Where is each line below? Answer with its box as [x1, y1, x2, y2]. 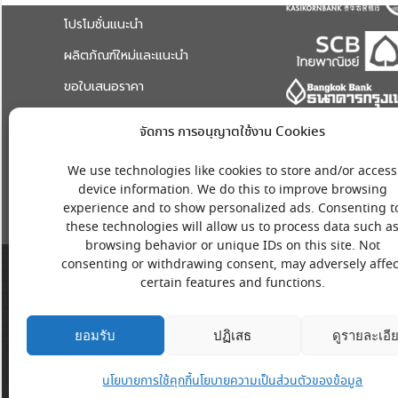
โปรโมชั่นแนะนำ [64, 15, 143, 34]
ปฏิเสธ [213, 327, 252, 343]
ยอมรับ [75, 327, 116, 343]
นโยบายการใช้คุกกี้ [102, 372, 193, 390]
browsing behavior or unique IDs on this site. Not [84, 237, 380, 255]
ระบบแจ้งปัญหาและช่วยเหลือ [64, 108, 214, 127]
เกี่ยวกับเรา [64, 139, 122, 158]
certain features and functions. [139, 275, 325, 292]
